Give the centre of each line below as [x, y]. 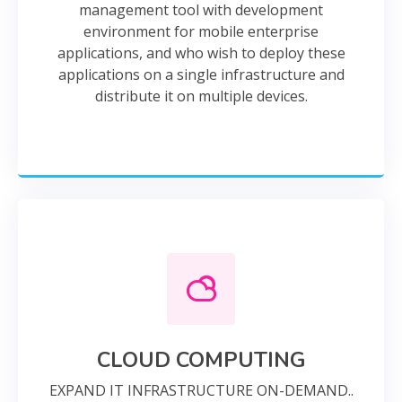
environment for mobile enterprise [201, 31]
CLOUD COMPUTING [201, 360]
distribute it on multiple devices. [201, 96]
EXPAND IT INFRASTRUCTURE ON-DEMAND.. [201, 390]
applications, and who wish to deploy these [201, 53]
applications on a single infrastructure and [201, 74]
